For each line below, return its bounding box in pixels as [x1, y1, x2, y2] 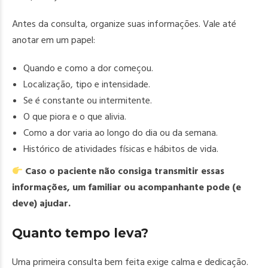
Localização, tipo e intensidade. [23, 78, 151, 91]
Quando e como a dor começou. [23, 62, 154, 75]
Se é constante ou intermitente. [23, 94, 153, 107]
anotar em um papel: [12, 33, 95, 47]
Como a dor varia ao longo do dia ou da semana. [23, 126, 218, 139]
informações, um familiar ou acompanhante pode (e [12, 181, 241, 194]
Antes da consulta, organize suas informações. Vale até [12, 17, 236, 31]
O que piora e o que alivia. [23, 110, 127, 123]
